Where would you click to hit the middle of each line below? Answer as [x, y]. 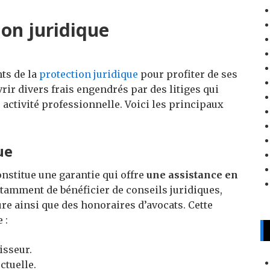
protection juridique [89, 74]
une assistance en [192, 175]
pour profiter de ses [188, 74]
